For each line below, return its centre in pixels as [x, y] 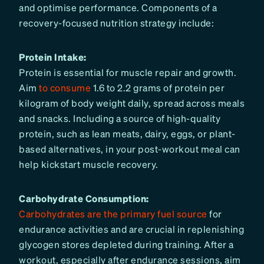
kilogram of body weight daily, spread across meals [132, 103]
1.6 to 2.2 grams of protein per [158, 87]
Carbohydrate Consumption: [84, 198]
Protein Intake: [53, 57]
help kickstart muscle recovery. [89, 164]
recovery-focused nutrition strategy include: [116, 22]
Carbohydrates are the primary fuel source [113, 213]
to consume [65, 87]
